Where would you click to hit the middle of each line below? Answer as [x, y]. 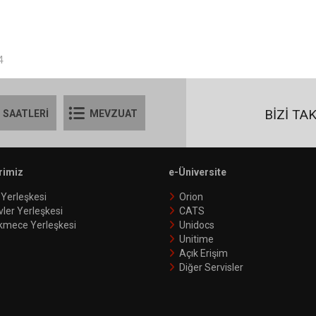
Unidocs [197, 225]
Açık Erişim [203, 253]
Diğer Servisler [211, 267]
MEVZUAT [114, 113]
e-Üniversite [197, 172]
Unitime [196, 239]
